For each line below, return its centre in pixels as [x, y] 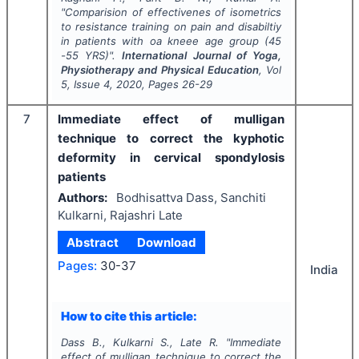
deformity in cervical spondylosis [171, 157]
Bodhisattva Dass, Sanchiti [191, 198]
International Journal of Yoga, [202, 55]
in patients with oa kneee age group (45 [171, 40]
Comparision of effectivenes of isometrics [173, 12]
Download [166, 242]
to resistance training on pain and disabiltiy [171, 26]
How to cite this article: [129, 317]
